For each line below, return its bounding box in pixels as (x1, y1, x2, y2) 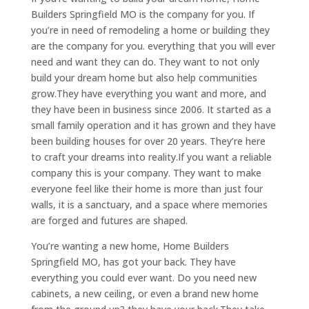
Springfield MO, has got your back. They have (30, 255, 236, 268)
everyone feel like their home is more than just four (30, 181, 263, 195)
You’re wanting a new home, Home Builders (30, 239, 229, 252)
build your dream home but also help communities (30, 70, 257, 84)
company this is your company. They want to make (30, 166, 261, 179)
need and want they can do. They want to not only (30, 54, 259, 68)
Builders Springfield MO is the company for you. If (30, 7, 255, 21)
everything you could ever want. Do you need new (30, 270, 257, 284)
